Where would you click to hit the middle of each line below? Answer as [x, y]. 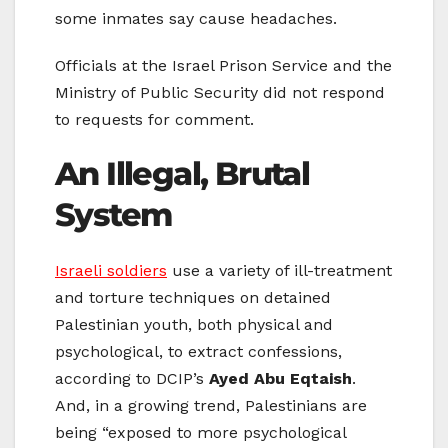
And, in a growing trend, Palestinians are [211, 406]
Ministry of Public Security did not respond [220, 92]
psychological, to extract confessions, [198, 352]
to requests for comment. [154, 119]
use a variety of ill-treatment [279, 271]
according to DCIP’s [132, 379]
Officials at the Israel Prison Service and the [223, 65]
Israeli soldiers [111, 271]
